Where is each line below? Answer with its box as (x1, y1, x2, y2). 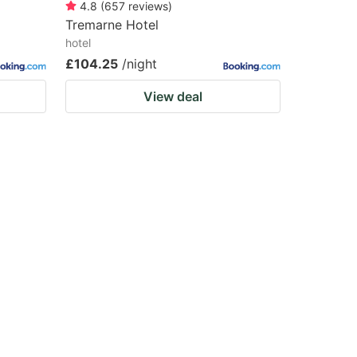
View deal (143, 88, 202, 104)
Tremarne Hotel (65, 17, 159, 33)
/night (122, 56, 157, 72)
